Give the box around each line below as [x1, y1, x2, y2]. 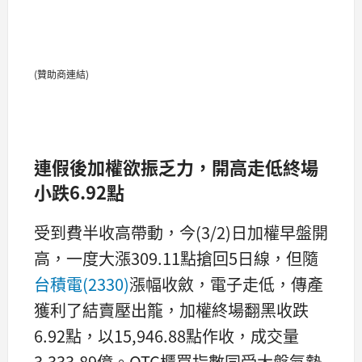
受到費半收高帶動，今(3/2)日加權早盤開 [34, 220, 328, 244]
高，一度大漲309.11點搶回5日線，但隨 [34, 246, 318, 270]
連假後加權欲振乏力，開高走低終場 [34, 154, 318, 180]
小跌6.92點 [34, 179, 124, 205]
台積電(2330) [34, 271, 129, 296]
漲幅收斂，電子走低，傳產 [129, 271, 323, 296]
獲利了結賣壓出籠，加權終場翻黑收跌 [34, 297, 309, 322]
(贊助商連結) [34, 67, 89, 82]
